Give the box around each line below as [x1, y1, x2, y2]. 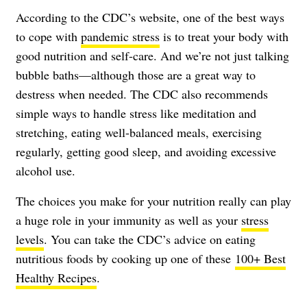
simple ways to [16, 104, 93, 121]
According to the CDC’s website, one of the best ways [16, 8, 284, 25]
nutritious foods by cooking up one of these [16, 249, 235, 267]
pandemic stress [81, 27, 160, 45]
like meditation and [157, 104, 256, 121]
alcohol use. [16, 162, 75, 179]
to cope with [16, 27, 81, 45]
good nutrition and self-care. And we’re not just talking [16, 47, 289, 64]
